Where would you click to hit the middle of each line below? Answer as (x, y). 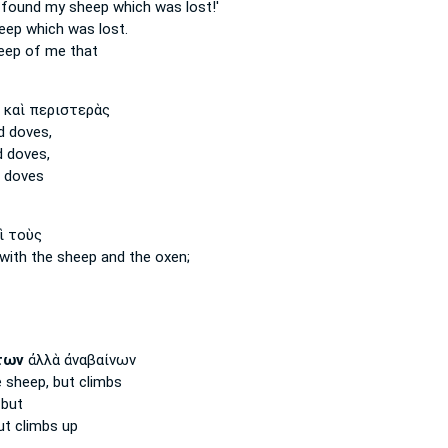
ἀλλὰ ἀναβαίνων (79, 360)
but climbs (85, 382)
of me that (59, 51)
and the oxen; (143, 257)
